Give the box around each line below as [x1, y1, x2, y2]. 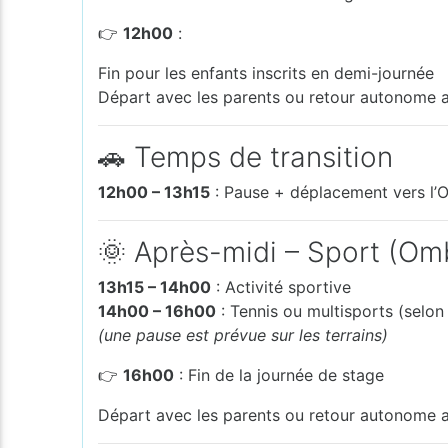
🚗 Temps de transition [98, 139, 394, 174]
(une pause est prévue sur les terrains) [98, 324, 389, 345]
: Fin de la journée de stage [174, 364, 385, 385]
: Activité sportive [211, 276, 352, 297]
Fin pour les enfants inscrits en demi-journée [98, 62, 435, 83]
